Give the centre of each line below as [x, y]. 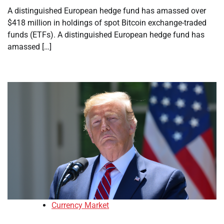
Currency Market [80, 205]
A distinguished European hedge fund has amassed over [107, 11]
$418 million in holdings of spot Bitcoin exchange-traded [107, 23]
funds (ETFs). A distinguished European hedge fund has [106, 35]
